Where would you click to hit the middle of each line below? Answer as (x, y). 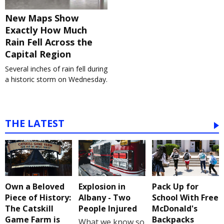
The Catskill (29, 209)
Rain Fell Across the (49, 42)
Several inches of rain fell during (56, 69)
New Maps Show (42, 18)
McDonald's (174, 209)
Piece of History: (38, 198)
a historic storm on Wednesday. (56, 79)
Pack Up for (175, 187)
